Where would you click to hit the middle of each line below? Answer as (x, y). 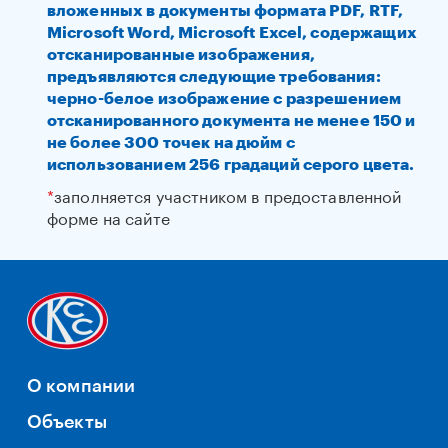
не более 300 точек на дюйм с (170, 143)
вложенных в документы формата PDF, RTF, (225, 11)
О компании (81, 386)
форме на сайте (108, 216)
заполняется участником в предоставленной (228, 194)
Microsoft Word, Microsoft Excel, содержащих (231, 33)
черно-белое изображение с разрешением (224, 99)
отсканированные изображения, (180, 55)
